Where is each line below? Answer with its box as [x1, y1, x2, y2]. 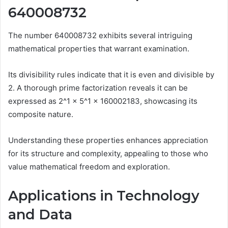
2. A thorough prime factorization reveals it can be [8, 82, 188, 93]
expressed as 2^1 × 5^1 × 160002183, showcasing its [8, 96, 197, 106]
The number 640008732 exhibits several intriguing [8, 30, 192, 40]
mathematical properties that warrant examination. [8, 43, 189, 53]
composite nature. [8, 109, 73, 119]
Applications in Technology [8, 187, 199, 204]
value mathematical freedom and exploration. [8, 161, 170, 172]
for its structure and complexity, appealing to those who [8, 148, 208, 158]
